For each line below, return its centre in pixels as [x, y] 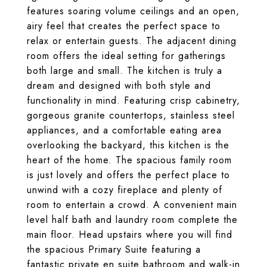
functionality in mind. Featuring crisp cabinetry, [133, 100]
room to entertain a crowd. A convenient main [132, 205]
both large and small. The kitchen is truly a [125, 71]
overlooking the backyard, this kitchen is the [128, 145]
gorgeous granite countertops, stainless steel [131, 115]
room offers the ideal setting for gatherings [126, 56]
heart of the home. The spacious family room [129, 160]
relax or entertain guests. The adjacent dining [132, 41]
